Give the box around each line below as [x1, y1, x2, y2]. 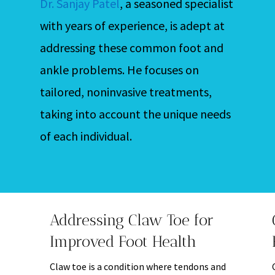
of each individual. [39, 128, 132, 144]
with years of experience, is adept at [39, 17, 225, 33]
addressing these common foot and [39, 39, 223, 55]
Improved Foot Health [49, 231, 196, 250]
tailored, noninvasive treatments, [39, 83, 212, 99]
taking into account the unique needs [39, 106, 231, 122]
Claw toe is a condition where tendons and [49, 260, 226, 273]
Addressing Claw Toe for [49, 210, 214, 229]
